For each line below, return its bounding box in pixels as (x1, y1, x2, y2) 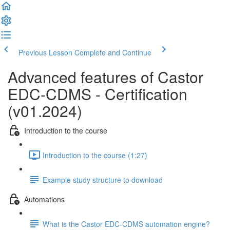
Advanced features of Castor (8, 66, 203, 88)
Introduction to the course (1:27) (43, 149, 147, 160)
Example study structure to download (43, 174, 163, 185)
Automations (24, 194, 65, 204)
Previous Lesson (18, 47, 72, 57)
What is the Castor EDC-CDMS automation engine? (43, 218, 210, 229)
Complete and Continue (74, 47, 151, 57)
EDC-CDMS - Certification (8, 83, 187, 105)
